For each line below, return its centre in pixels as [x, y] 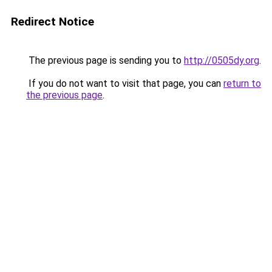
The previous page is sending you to [105, 60]
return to [242, 83]
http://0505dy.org [222, 60]
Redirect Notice [53, 22]
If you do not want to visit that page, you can [125, 83]
